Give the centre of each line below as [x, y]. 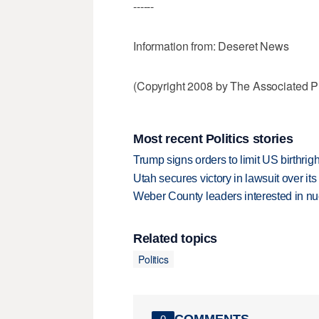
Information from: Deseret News [211, 46]
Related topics [176, 239]
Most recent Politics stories [213, 138]
